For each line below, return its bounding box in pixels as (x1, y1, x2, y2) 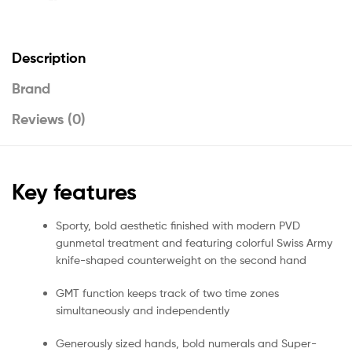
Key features (12, 178, 137, 205)
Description (12, 48, 86, 67)
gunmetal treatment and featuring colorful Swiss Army (56, 235, 332, 249)
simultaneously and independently (56, 302, 229, 317)
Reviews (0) (12, 109, 86, 128)
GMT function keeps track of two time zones (56, 285, 279, 299)
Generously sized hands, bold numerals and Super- (56, 335, 317, 350)
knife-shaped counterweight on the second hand (56, 252, 306, 266)
